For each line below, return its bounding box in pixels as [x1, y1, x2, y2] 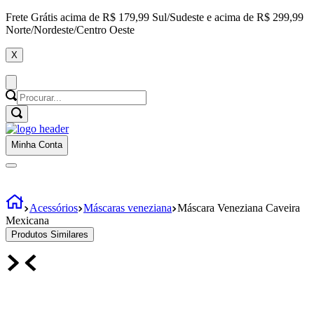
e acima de [207, 11, 254, 23]
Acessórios [29, 201, 78, 214]
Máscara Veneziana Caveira [177, 201, 300, 214]
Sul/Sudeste [149, 11, 204, 23]
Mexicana [6, 214, 49, 226]
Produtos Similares [11, 228, 88, 240]
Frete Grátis [6, 11, 57, 23]
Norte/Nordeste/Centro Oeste [6, 24, 135, 36]
